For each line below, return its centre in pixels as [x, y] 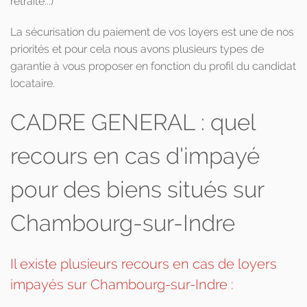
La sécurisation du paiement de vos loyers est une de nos [152, 32]
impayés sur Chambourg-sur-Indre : [122, 284]
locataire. [33, 83]
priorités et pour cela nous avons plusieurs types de [137, 49]
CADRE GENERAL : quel [133, 122]
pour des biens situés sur [137, 189]
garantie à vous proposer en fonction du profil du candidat [153, 66]
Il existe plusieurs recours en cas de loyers [144, 264]
